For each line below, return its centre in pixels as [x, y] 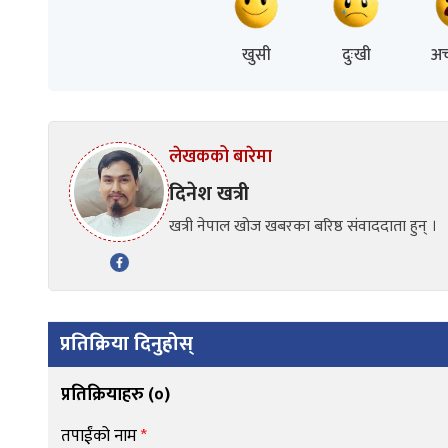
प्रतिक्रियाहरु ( [107, 394]
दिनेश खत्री [209, 193]
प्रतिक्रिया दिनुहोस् [126, 343]
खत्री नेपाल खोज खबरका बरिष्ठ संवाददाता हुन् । [303, 226]
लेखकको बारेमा [220, 156]
